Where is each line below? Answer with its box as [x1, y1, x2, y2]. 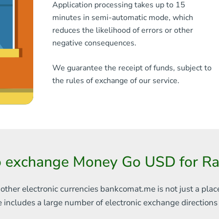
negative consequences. [52, 38, 136, 48]
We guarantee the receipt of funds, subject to [52, 63, 212, 73]
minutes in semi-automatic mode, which [52, 12, 193, 23]
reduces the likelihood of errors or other [52, 25, 193, 36]
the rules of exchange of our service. [52, 75, 179, 86]
